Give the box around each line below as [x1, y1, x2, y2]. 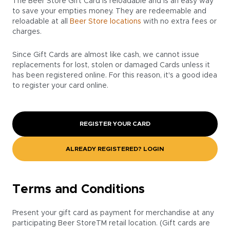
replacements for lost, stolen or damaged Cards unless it [12, 62, 210, 69]
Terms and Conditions [12, 183, 145, 196]
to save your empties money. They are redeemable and [12, 8, 206, 15]
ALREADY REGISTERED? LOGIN [66, 146, 164, 152]
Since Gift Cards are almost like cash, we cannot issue [12, 51, 199, 59]
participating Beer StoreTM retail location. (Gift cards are [12, 220, 210, 227]
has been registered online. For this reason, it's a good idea [12, 72, 217, 79]
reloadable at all [12, 18, 70, 25]
